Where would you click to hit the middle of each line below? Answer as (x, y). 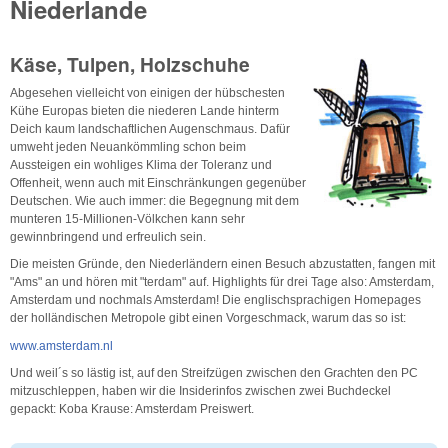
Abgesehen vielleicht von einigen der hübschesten (147, 92)
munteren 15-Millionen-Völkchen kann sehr (127, 218)
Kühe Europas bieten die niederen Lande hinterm (144, 110)
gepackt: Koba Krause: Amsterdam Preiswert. (132, 409)
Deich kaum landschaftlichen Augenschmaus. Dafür (150, 128)
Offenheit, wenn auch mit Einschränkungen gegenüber (158, 182)
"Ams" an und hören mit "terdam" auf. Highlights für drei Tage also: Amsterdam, (222, 282)
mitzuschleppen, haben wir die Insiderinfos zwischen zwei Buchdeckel (200, 391)
